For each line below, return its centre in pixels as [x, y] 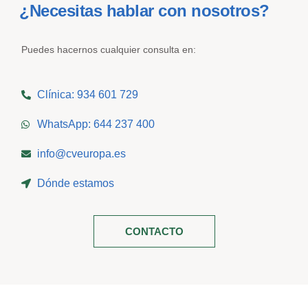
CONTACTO [154, 232]
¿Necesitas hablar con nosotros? [144, 11]
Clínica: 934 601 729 [87, 95]
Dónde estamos [75, 184]
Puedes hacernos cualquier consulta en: [109, 50]
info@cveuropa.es [81, 154]
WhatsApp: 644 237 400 [96, 124]
